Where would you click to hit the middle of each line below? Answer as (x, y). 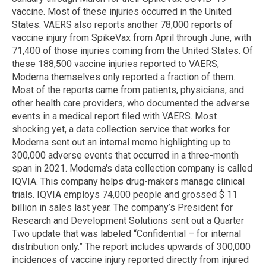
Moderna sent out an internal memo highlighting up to (121, 142)
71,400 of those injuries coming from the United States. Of (132, 51)
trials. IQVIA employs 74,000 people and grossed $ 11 (125, 195)
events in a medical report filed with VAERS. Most (114, 116)
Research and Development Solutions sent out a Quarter (128, 221)
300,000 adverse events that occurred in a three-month (125, 156)
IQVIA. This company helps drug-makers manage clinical (128, 182)
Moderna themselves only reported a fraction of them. (123, 77)
